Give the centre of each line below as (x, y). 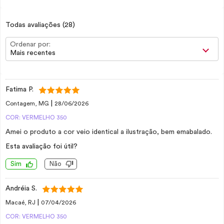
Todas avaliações (34, 25)
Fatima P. (19, 89)
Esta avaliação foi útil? (41, 146)
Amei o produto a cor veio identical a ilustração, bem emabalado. (109, 132)
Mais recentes (33, 53)
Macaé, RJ (21, 202)
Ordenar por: (30, 44)
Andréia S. (21, 188)
